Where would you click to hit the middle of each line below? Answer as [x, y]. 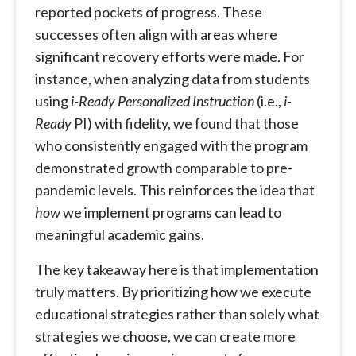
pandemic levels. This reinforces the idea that [175, 190]
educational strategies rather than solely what [177, 314]
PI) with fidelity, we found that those [185, 124]
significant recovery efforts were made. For [170, 57]
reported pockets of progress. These [149, 12]
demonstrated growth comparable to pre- [164, 168]
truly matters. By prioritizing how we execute [173, 292]
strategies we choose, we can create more [165, 337]
